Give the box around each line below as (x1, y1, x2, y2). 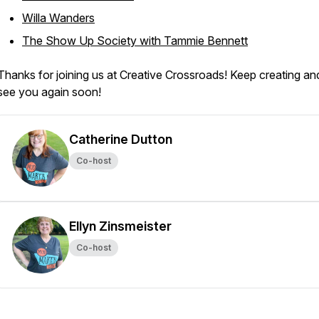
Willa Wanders (22, 11, 95, 25)
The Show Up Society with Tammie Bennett (22, 33, 248, 48)
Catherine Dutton (69, 132, 172, 147)
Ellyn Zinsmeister (69, 219, 172, 234)
